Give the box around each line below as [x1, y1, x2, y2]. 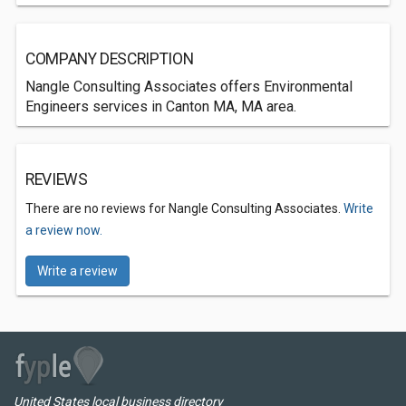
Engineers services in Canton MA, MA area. [25, 98, 296, 115]
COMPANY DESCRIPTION [25, 50, 194, 68]
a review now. [25, 223, 102, 237]
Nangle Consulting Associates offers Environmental [25, 78, 353, 95]
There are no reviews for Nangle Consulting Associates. [25, 201, 343, 216]
